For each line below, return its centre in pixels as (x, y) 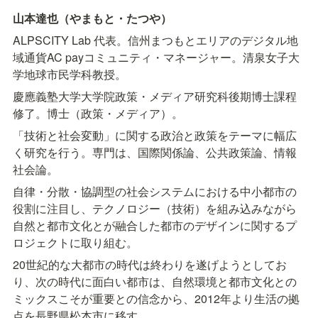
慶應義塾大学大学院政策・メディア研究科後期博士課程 (155, 97)
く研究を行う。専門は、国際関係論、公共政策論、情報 (155, 153)
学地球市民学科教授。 (70, 75)
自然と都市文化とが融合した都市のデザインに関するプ (155, 226)
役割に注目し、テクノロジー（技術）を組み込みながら (155, 209)
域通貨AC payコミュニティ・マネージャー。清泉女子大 (156, 57)
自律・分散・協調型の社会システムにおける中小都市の (155, 192)
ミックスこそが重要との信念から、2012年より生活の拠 (156, 299)
